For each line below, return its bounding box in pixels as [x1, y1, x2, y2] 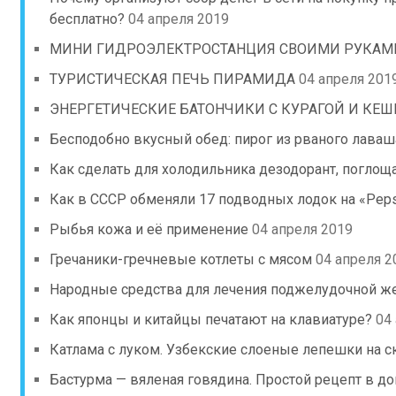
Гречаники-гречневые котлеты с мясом [49, 251, 312, 268]
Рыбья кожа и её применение [49, 221, 248, 238]
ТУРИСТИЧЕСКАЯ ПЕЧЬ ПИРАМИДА [49, 71, 295, 88]
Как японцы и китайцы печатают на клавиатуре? [49, 311, 372, 328]
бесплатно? [49, 11, 125, 27]
